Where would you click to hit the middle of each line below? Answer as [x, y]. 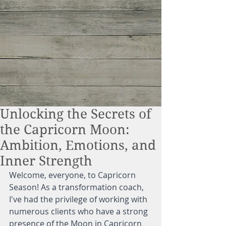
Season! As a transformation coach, [77, 187]
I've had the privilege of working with [79, 199]
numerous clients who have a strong [79, 211]
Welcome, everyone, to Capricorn [73, 175]
